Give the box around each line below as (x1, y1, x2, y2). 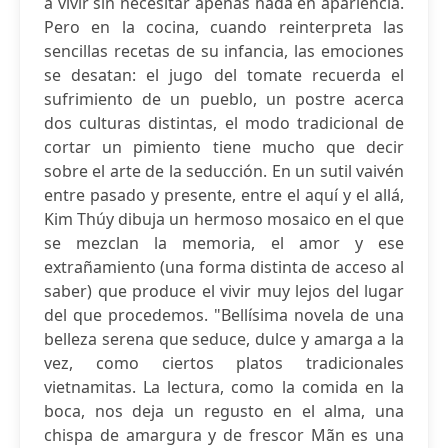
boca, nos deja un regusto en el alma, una (44, 400, 404, 422)
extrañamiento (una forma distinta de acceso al (44, 256, 404, 278)
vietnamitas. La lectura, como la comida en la (44, 376, 404, 398)
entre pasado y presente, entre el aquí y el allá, (44, 184, 404, 206)
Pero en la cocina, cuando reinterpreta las (44, 16, 404, 38)
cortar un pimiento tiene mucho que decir (44, 136, 404, 158)
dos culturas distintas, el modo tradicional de (44, 112, 404, 134)
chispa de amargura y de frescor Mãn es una (44, 424, 404, 446)
